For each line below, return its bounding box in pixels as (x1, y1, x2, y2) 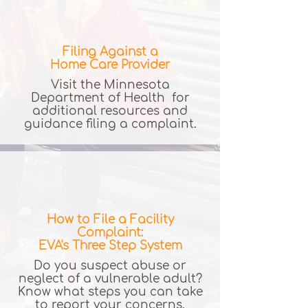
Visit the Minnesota (50, 78, 170, 91)
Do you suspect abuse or (34, 259, 186, 272)
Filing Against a (62, 45, 158, 58)
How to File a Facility (46, 213, 174, 226)
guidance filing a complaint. (23, 118, 197, 131)
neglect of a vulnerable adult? (18, 272, 202, 285)
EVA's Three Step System (38, 239, 182, 252)
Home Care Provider (50, 58, 170, 71)
